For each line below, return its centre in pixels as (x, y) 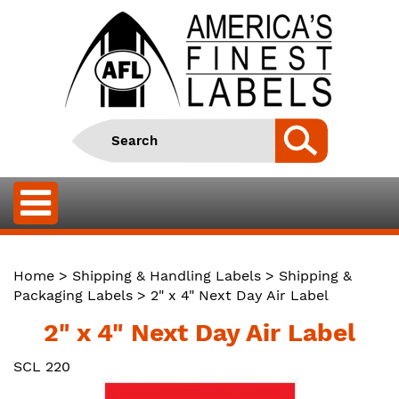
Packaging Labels (73, 295)
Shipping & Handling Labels (167, 276)
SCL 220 (42, 366)
